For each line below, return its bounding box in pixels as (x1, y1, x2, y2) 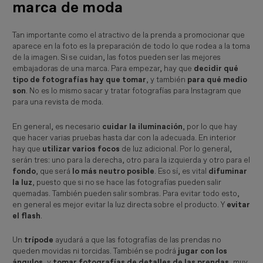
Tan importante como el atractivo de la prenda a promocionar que (12, 30, 245, 40)
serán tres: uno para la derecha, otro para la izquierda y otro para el (12, 155, 251, 165)
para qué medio (187, 75, 248, 85)
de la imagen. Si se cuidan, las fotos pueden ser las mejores (12, 52, 221, 62)
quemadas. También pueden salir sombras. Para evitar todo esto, (12, 188, 240, 198)
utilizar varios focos (42, 144, 120, 154)
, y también (146, 75, 188, 85)
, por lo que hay (183, 122, 238, 131)
